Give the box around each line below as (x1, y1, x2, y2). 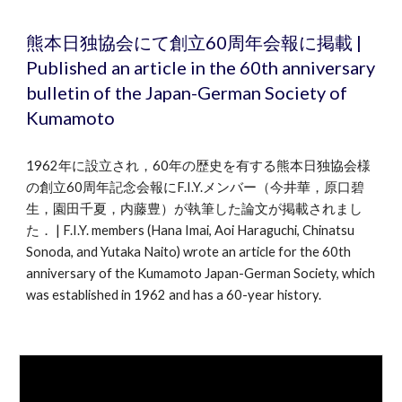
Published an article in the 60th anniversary (26, 57, 376, 78)
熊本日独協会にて (26, 31, 170, 53)
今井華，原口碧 (270, 179, 365, 195)
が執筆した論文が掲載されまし (174, 201, 363, 216)
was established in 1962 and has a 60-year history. (26, 287, 322, 302)
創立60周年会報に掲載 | (170, 31, 363, 53)
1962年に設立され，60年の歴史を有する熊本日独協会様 (26, 158, 371, 173)
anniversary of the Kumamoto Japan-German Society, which (26, 266, 376, 281)
